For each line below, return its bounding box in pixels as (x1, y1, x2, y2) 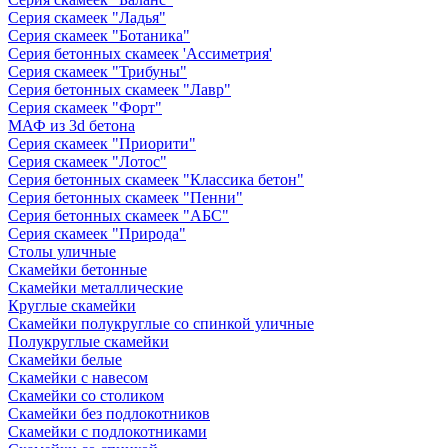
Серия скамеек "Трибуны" (8, 62, 187, 80)
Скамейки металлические (8, 278, 183, 296)
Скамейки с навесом (8, 368, 148, 386)
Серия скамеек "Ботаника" (8, 26, 190, 44)
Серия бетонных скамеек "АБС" (8, 206, 229, 224)
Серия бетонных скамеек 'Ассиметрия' (8, 44, 272, 62)
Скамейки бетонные (8, 260, 147, 278)
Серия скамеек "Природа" (8, 224, 186, 242)
